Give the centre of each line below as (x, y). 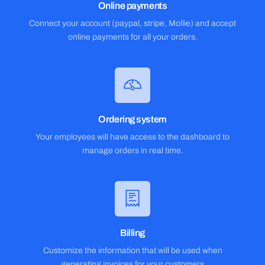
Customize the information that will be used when (132, 251)
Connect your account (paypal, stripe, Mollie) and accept (132, 23)
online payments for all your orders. (132, 37)
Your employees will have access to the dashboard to (132, 137)
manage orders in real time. (132, 151)
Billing (132, 233)
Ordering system (132, 119)
